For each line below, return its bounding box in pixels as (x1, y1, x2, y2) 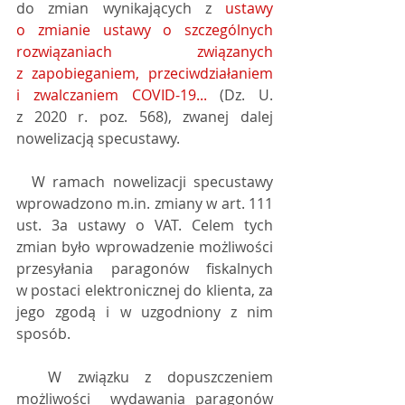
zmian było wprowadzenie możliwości (16, 237, 273, 257)
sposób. (16, 324, 71, 344)
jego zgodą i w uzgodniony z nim (16, 302, 273, 322)
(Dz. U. (206, 85, 273, 105)
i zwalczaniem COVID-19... (16, 85, 207, 105)
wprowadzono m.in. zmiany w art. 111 (16, 193, 273, 213)
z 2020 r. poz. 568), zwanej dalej (16, 107, 273, 127)
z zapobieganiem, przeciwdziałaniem (16, 63, 273, 83)
